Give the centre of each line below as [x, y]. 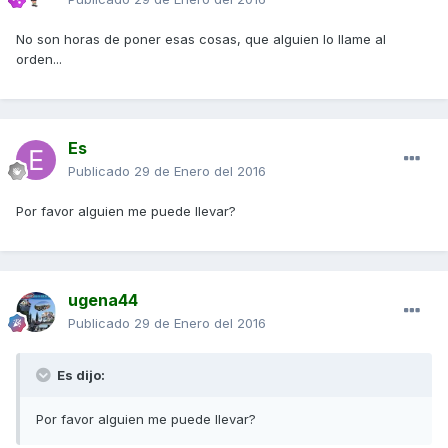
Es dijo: [79, 374]
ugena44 [103, 299]
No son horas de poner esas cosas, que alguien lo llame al [201, 38]
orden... [39, 58]
